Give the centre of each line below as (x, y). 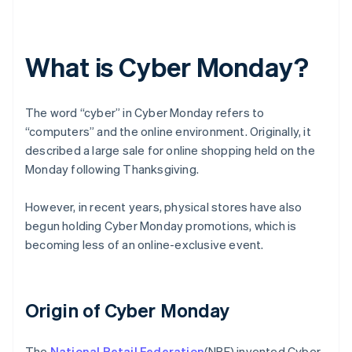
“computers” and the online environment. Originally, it (168, 132)
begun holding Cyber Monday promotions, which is (161, 226)
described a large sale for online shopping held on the (170, 150)
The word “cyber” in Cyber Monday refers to (145, 113)
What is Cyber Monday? (167, 67)
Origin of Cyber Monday (128, 310)
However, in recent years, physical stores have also (164, 207)
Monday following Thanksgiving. (112, 169)
